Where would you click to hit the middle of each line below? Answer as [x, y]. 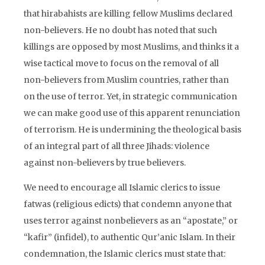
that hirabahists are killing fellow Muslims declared [128, 14]
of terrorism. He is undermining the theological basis [132, 130]
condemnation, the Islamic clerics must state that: [125, 254]
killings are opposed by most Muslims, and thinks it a [131, 47]
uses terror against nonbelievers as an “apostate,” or [131, 221]
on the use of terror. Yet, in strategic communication [130, 96]
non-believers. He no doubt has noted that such [120, 30]
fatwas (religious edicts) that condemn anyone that [128, 204]
